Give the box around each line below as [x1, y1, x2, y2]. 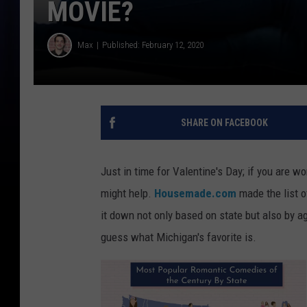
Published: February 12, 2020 [102, 40, 204, 51]
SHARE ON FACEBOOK [180, 116, 268, 128]
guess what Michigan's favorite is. [101, 230, 256, 244]
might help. [101, 186, 154, 200]
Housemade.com [154, 186, 236, 200]
